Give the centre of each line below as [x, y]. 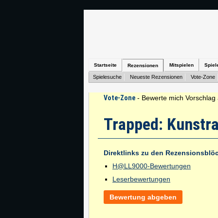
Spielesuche [107, 77]
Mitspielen [182, 65]
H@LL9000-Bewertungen [152, 166]
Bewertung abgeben [143, 197]
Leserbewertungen [141, 179]
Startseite [105, 65]
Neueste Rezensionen [156, 77]
